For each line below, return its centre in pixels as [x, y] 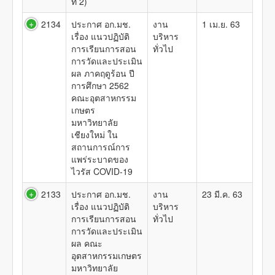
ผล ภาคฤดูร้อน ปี [103, 73]
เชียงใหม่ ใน [95, 134]
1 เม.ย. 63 [222, 24]
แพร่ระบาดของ [100, 159]
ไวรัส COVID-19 [102, 171]
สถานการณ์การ [101, 147]
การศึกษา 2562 [100, 85]
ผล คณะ [87, 243]
